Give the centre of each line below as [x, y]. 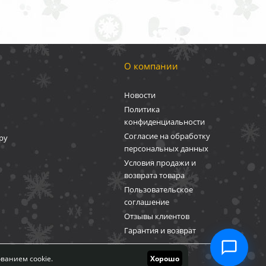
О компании [151, 66]
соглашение [146, 202]
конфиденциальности [164, 121]
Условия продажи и [160, 162]
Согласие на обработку [167, 136]
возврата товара [154, 175]
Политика [142, 109]
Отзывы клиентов [156, 216]
